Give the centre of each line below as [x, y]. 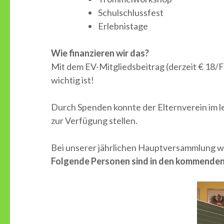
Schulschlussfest [131, 12]
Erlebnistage [123, 26]
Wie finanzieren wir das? [100, 53]
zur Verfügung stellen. [94, 120]
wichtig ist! [72, 80]
